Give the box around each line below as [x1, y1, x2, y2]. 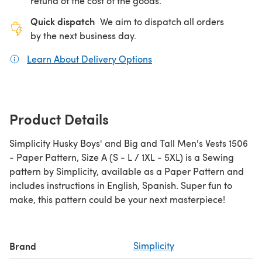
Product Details [9, 108, 109, 129]
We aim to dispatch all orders [100, 15, 224, 27]
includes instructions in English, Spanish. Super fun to [9, 178, 232, 191]
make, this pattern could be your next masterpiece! [9, 192, 225, 205]
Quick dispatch [30, 14, 95, 28]
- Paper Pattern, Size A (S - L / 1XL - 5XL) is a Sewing [9, 150, 202, 163]
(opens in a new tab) [152, 52, 239, 65]
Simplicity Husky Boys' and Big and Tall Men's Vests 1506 [9, 136, 248, 149]
